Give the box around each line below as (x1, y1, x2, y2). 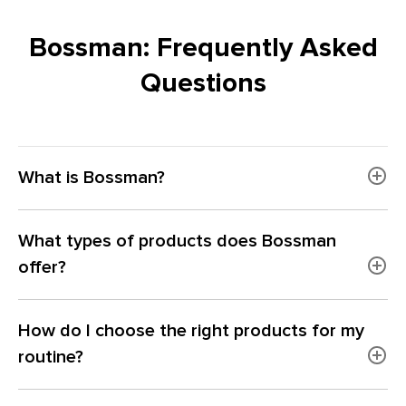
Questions (140, 66, 266, 101)
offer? (18, 256, 66, 279)
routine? (18, 346, 83, 369)
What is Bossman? (18, 167, 165, 189)
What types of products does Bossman (18, 230, 336, 253)
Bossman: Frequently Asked (28, 31, 378, 65)
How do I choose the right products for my (18, 320, 364, 343)
